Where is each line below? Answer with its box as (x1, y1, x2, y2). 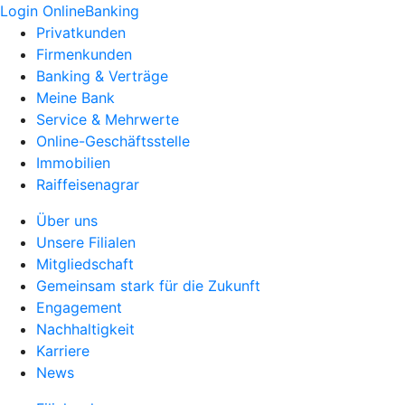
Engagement (36, 298, 122, 316)
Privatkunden (36, 24, 126, 42)
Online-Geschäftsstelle (36, 132, 190, 150)
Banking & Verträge (36, 67, 168, 85)
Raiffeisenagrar (36, 175, 139, 193)
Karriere (36, 342, 89, 360)
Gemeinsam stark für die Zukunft (36, 277, 260, 295)
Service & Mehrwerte (36, 110, 179, 128)
